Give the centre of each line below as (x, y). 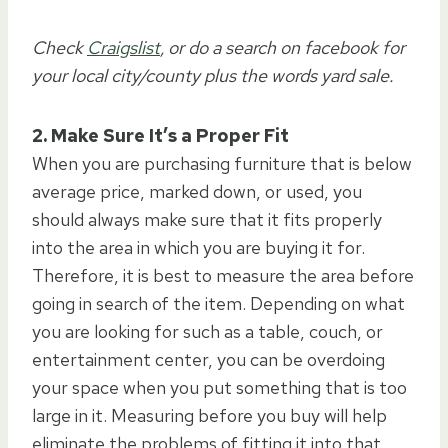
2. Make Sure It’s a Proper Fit (160, 135)
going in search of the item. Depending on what (218, 303)
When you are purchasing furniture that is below (222, 163)
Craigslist (123, 47)
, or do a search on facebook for (282, 47)
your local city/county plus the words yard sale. (212, 75)
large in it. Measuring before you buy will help (209, 415)
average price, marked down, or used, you (197, 191)
